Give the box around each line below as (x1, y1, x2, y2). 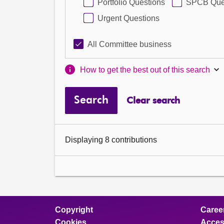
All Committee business (87, 40, 171, 48)
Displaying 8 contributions (65, 135, 157, 144)
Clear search (126, 96, 180, 105)
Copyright (55, 205, 93, 214)
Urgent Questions (97, 14, 159, 22)
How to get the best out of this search (80, 65, 210, 74)
